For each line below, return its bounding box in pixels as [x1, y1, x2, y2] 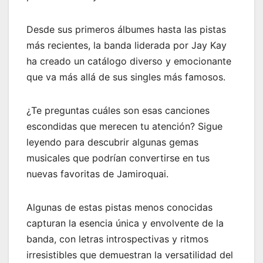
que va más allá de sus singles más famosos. [26, 70, 225, 83]
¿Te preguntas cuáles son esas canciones [26, 104, 210, 116]
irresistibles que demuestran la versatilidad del [26, 248, 233, 261]
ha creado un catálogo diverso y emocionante [26, 55, 231, 67]
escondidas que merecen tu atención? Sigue [26, 120, 222, 132]
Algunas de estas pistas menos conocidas [26, 201, 213, 213]
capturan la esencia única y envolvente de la [26, 217, 224, 229]
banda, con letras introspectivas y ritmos [26, 232, 208, 245]
